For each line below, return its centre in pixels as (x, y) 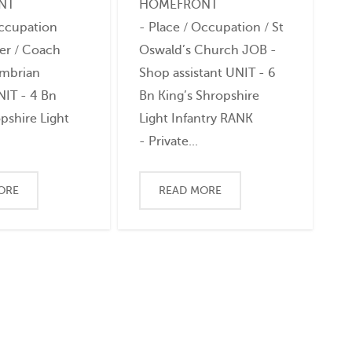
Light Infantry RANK (196, 119)
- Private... (168, 141)
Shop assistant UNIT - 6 (207, 73)
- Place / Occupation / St (211, 27)
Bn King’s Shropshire (199, 96)
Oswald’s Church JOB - (207, 50)
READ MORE (191, 191)
